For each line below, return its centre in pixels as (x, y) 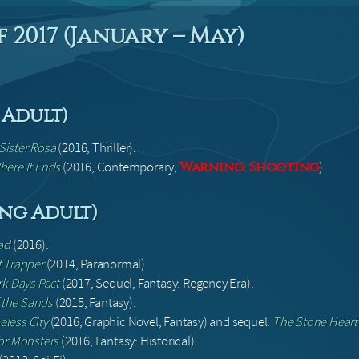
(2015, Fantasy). (95, 303)
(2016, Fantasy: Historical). (128, 341)
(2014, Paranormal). (96, 264)
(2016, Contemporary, (120, 167)
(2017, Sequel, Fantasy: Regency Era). (157, 284)
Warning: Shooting (249, 167)
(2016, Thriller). (96, 148)
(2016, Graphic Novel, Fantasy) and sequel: (160, 322)
